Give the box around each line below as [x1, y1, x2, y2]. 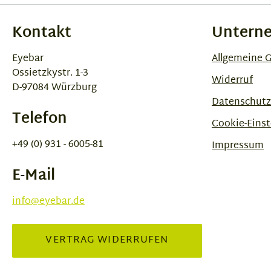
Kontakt [12, 19, 71, 47]
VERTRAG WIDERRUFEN [45, 231, 169, 249]
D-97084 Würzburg [12, 79, 97, 97]
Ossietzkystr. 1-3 [12, 64, 88, 82]
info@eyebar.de [12, 192, 85, 211]
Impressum [212, 137, 264, 155]
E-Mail [12, 162, 55, 189]
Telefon [12, 105, 67, 132]
